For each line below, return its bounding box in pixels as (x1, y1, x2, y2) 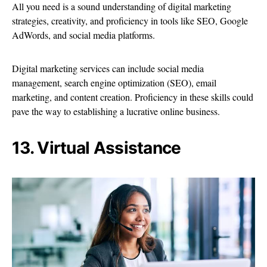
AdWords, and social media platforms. (12, 29, 158, 42)
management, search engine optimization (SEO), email (12, 76, 216, 89)
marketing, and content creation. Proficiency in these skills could (12, 91, 253, 104)
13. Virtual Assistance (12, 138, 181, 159)
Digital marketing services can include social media (12, 62, 204, 75)
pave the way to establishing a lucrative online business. (12, 105, 220, 118)
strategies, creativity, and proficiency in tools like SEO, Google (12, 14, 248, 27)
